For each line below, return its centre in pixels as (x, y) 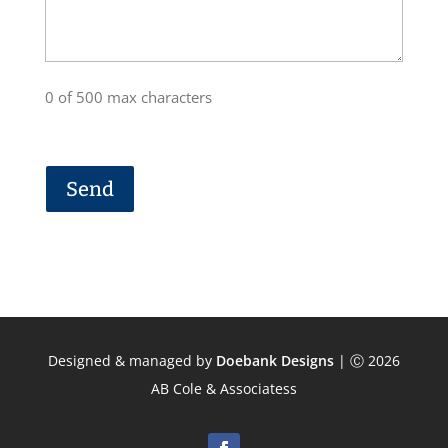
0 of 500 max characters (128, 96)
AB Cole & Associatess (223, 388)
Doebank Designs (274, 360)
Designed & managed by (131, 360)
